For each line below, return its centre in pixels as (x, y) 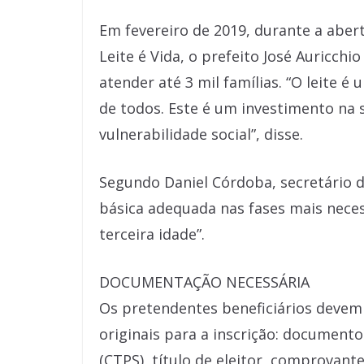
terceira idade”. (152, 234)
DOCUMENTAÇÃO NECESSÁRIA (204, 282)
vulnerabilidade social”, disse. (201, 134)
